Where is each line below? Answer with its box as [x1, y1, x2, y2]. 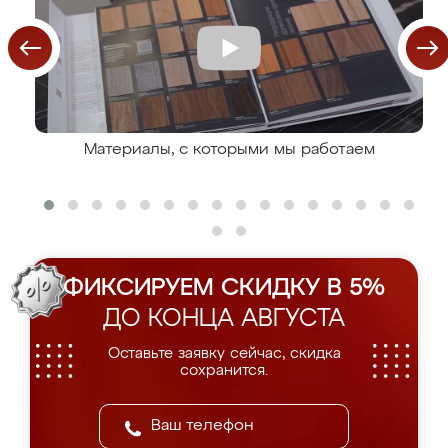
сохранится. [180, 363, 268, 378]
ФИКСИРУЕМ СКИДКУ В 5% [63, 276, 385, 300]
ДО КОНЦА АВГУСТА [103, 307, 345, 331]
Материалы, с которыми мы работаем [83, 142, 375, 158]
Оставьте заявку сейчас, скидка [107, 346, 341, 361]
